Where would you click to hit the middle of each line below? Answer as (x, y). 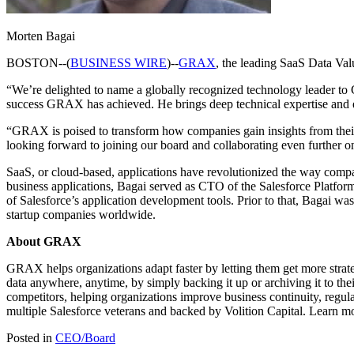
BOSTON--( (38, 63)
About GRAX (44, 242)
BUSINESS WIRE (119, 63)
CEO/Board (85, 338)
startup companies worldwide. (81, 215)
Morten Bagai (41, 36)
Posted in (31, 338)
